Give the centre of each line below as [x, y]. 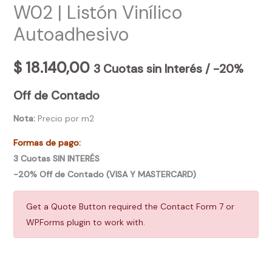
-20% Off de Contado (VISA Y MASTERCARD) [104, 175]
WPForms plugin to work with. [85, 223]
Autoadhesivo [71, 34]
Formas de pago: [47, 143]
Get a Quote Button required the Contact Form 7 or [130, 207]
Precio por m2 [66, 119]
